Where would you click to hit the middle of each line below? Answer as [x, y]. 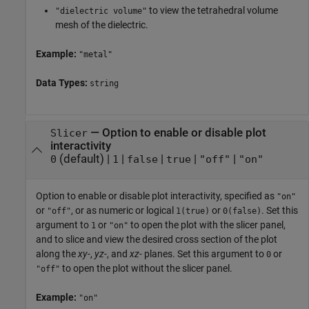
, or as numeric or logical [123, 210]
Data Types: [63, 82]
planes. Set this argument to [204, 253]
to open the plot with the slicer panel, [207, 225]
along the [57, 253]
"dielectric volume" [101, 11]
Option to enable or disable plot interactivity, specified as [156, 196]
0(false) [242, 211]
